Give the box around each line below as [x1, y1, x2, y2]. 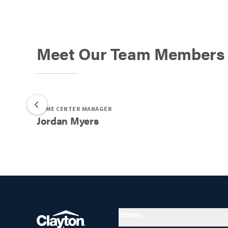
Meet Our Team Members [37, 41, 225, 65]
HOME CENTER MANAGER [37, 104, 112, 113]
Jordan [37, 112, 68, 128]
